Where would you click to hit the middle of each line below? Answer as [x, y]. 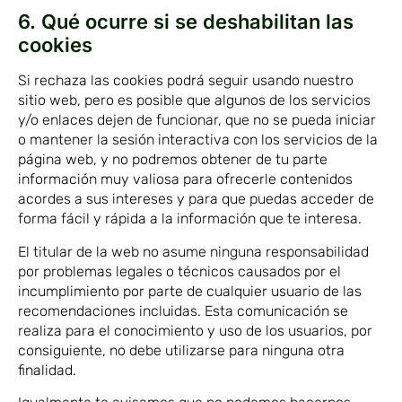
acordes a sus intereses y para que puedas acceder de [196, 199]
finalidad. [47, 370]
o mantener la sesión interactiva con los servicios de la [198, 140]
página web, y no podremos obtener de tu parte [173, 160]
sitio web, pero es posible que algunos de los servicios [194, 100]
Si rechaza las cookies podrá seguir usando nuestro [186, 81]
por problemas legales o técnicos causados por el [179, 271]
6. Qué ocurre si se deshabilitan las [186, 22]
